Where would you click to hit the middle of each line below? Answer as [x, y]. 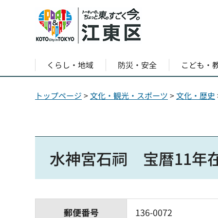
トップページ [58, 95]
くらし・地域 [70, 65]
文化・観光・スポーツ [129, 95]
